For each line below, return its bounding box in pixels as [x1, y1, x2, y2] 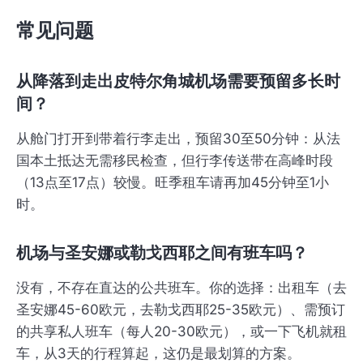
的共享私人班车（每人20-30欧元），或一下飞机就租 [16, 323, 347, 340]
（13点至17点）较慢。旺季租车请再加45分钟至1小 [16, 174, 329, 191]
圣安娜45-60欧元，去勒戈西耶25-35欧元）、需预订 [16, 301, 345, 318]
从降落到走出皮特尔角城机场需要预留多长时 [16, 70, 340, 93]
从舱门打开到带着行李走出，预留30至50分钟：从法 [16, 130, 340, 147]
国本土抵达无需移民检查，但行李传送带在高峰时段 [16, 152, 333, 169]
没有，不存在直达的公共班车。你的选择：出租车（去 [16, 280, 347, 297]
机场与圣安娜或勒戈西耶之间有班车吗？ [16, 241, 308, 265]
